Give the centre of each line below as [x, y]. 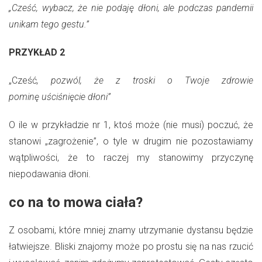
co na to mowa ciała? [76, 202]
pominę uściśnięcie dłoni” [60, 96]
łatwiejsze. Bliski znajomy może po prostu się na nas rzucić [131, 246]
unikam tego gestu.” [49, 24]
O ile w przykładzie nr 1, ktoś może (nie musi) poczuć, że [131, 125]
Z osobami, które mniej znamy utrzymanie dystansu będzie [131, 230]
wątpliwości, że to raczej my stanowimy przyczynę [131, 157]
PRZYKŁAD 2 [38, 52]
